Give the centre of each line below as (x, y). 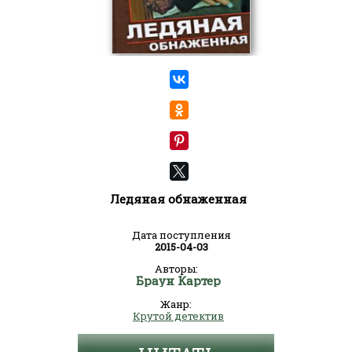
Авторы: (176, 269)
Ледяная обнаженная (178, 199)
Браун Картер (178, 280)
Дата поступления (181, 235)
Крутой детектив (178, 316)
